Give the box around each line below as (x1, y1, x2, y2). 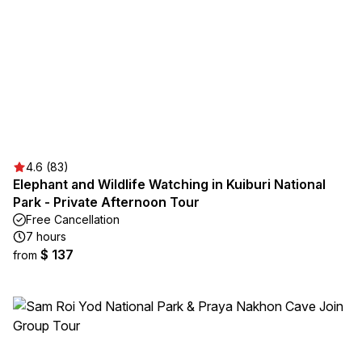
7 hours (26, 229, 66, 243)
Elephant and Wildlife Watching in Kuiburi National (13, 176, 326, 192)
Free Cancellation (26, 213, 120, 226)
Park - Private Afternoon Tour (13, 194, 200, 210)
